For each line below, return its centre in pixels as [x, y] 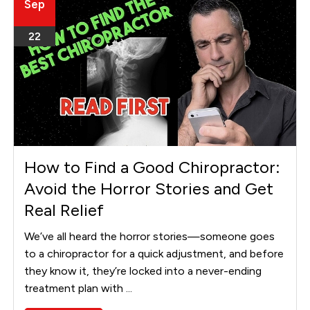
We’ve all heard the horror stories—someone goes [150, 236]
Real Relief [64, 210]
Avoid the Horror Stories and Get [149, 188]
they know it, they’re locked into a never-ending [143, 271]
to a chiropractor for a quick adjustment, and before [154, 253]
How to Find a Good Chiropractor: [153, 167]
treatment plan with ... [79, 288]
